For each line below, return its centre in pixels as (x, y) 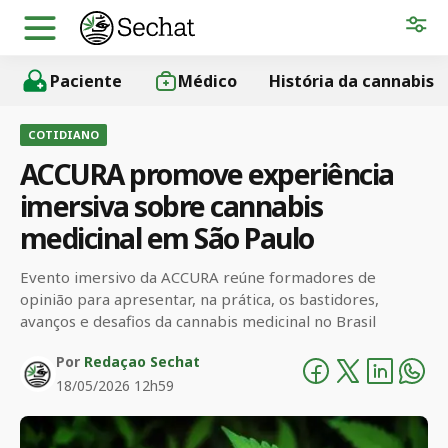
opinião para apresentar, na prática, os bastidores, (199, 299)
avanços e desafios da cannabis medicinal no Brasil (198, 321)
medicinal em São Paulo (167, 238)
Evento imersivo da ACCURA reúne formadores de (198, 277)
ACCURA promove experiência (207, 174)
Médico (207, 81)
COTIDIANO (63, 134)
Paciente (86, 81)
